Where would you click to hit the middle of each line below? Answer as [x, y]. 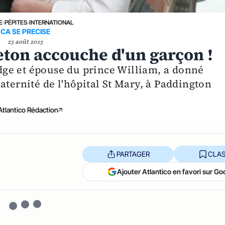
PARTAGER [133, 154]
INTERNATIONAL [51, 22]
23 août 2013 [25, 42]
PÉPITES [16, 22]
